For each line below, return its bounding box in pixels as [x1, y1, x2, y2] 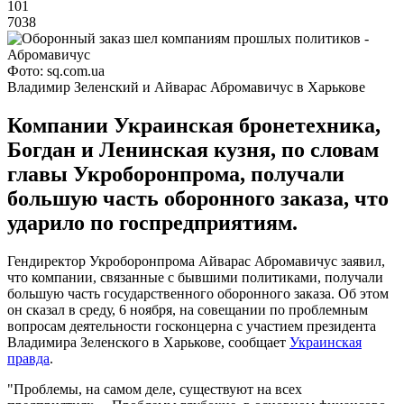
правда [7, 350, 50, 366]
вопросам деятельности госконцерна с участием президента [7, 317, 376, 334]
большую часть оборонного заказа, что [7, 186, 389, 210]
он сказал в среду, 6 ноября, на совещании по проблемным [7, 301, 368, 317]
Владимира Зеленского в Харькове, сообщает [7, 334, 289, 350]
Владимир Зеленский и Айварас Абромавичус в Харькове [7, 78, 365, 95]
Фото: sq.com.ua [7, 62, 105, 78]
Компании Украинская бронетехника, [7, 113, 381, 137]
